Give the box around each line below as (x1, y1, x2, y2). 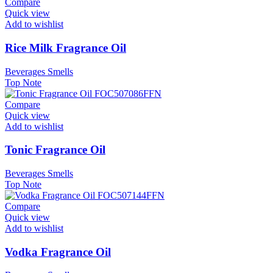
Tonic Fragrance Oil (5, 143, 105, 157)
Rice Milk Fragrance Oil (5, 41, 126, 54)
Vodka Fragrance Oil (5, 245, 111, 258)
